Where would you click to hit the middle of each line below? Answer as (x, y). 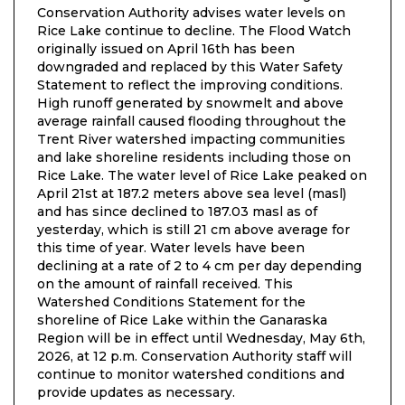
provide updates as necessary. (136, 393)
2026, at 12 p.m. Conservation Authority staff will (194, 357)
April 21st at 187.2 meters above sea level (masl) (192, 194)
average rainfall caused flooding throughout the (192, 122)
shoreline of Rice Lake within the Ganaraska (182, 320)
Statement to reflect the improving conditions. (190, 85)
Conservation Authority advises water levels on (191, 13)
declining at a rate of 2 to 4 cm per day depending (199, 266)
